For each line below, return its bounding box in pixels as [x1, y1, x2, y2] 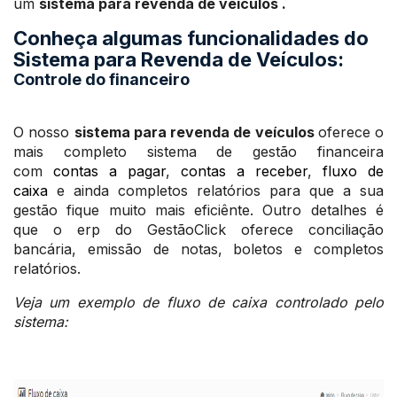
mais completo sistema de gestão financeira [13, 143, 384, 160]
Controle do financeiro [13, 70, 190, 89]
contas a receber [181, 162, 307, 180]
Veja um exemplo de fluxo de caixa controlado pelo [13, 293, 384, 311]
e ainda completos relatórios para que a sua [48, 182, 384, 199]
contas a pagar [53, 162, 166, 180]
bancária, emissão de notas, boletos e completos [13, 240, 384, 258]
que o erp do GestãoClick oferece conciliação [13, 221, 384, 238]
